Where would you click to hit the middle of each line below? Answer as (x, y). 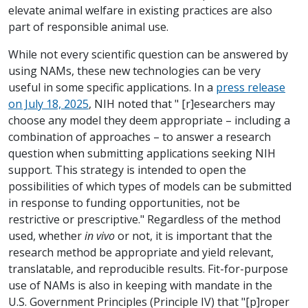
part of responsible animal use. (88, 27)
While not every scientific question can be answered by (148, 55)
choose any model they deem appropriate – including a (149, 121)
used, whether (46, 236)
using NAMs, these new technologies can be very (134, 71)
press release (251, 88)
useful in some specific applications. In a (112, 88)
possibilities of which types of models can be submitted (150, 187)
